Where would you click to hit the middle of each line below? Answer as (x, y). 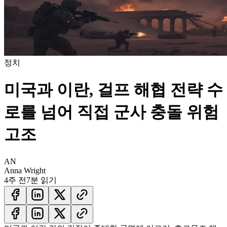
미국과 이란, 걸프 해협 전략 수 (113, 90)
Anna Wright (25, 170)
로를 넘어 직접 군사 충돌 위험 (111, 112)
